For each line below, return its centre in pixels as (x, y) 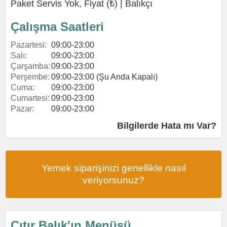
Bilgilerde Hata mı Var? (167, 126)
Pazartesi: (29, 45)
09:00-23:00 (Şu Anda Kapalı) (104, 77)
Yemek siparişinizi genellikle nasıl (113, 168)
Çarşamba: (30, 66)
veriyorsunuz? (113, 180)
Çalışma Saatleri (57, 27)
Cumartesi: (30, 98)
